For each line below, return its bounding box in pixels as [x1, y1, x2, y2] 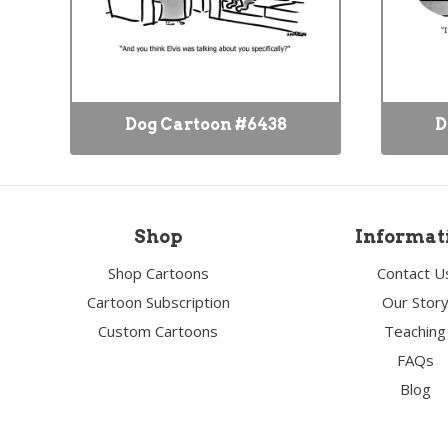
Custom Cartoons [98, 321, 219, 341]
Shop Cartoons [107, 263, 209, 283]
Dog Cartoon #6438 [124, 115, 287, 134]
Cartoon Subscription [86, 292, 230, 312]
